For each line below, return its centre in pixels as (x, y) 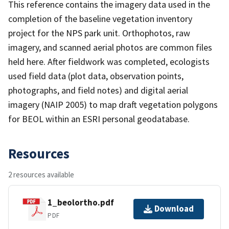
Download (174, 209)
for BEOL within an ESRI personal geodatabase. (99, 119)
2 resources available (41, 174)
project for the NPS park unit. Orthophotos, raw (99, 33)
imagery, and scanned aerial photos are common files (110, 47)
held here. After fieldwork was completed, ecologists (109, 61)
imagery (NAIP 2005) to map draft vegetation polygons (113, 104)
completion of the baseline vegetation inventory (100, 18)
